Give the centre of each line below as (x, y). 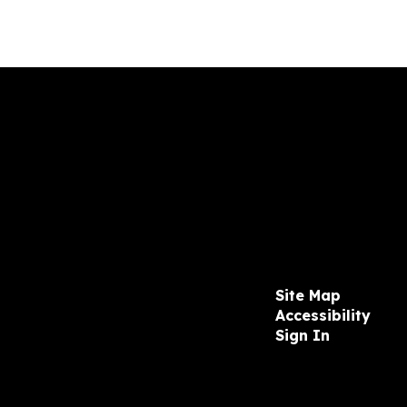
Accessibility (323, 315)
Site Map (308, 295)
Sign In (302, 335)
